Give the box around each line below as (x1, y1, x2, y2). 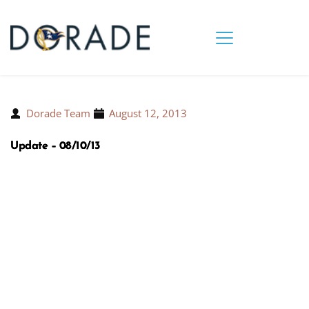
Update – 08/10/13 (10, 141, 100, 152)
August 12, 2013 (109, 106, 187, 121)
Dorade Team (26, 106, 90, 121)
